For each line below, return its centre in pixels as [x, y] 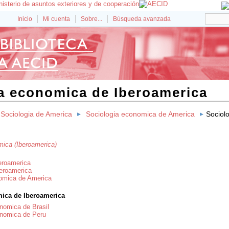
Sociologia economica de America [141, 114]
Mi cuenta [56, 19]
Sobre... [91, 19]
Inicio [25, 19]
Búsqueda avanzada [142, 19]
